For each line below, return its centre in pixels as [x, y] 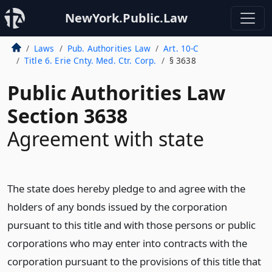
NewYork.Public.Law [126, 18]
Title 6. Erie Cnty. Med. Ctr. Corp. [90, 60]
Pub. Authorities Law [109, 48]
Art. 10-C [181, 48]
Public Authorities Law [116, 93]
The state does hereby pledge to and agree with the [126, 189]
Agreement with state [106, 139]
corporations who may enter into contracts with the [127, 243]
